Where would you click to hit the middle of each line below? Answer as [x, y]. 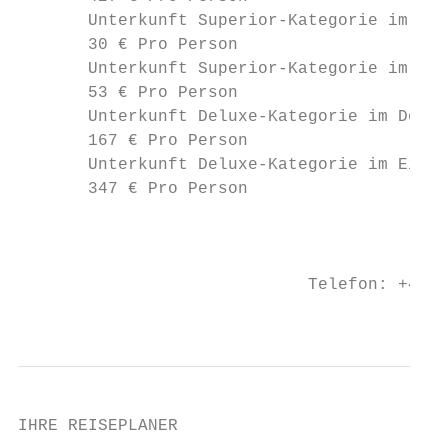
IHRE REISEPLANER [98, 426]
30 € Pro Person [128, 45]
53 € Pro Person [128, 93]
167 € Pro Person [133, 141]
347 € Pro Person [133, 189]
